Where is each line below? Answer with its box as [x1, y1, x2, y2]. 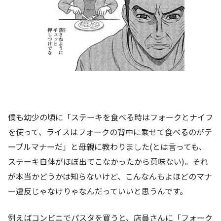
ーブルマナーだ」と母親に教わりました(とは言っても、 [8, 140, 207, 152]
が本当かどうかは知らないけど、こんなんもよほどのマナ [8, 170, 212, 182]
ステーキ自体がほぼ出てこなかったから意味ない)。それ [8, 155, 208, 167]
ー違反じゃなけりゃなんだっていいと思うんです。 [8, 184, 187, 197]
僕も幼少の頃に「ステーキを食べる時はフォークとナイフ [8, 110, 213, 123]
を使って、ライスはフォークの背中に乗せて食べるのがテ [8, 125, 212, 138]
